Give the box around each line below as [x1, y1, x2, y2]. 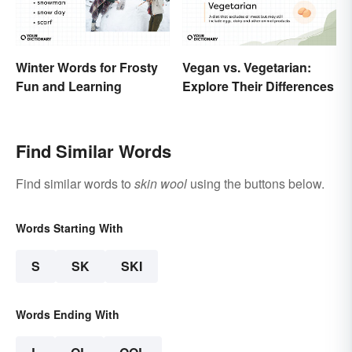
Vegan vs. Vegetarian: [182, 58, 311, 77]
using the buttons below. [187, 174, 324, 193]
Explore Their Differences [182, 77, 334, 96]
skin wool [134, 174, 187, 193]
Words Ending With [16, 306, 119, 323]
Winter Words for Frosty [16, 58, 158, 77]
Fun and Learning [16, 77, 122, 96]
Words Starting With [16, 220, 123, 236]
